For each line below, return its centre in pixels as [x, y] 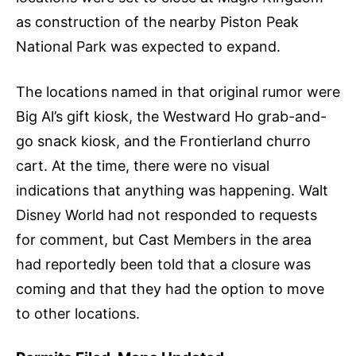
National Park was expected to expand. [148, 46]
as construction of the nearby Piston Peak [157, 21]
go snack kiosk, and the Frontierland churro [163, 141]
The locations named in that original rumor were [178, 91]
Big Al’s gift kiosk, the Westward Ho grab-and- [171, 116]
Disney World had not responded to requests [166, 215]
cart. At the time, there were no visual [143, 165]
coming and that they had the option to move [170, 288]
